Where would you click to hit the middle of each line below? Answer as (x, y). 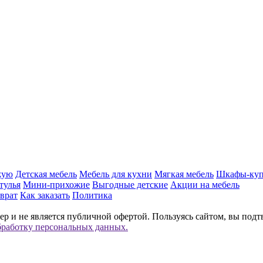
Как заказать (45, 195)
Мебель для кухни (116, 174)
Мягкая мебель (184, 174)
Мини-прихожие (56, 184)
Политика (92, 195)
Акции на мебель (205, 184)
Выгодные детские (130, 184)
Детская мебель (46, 174)
